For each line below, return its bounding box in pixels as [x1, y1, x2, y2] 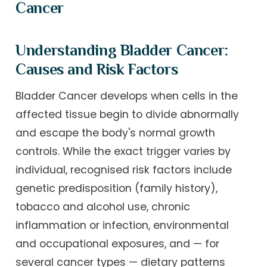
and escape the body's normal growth [15, 125, 216, 140]
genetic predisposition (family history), [15, 181, 218, 195]
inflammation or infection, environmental [15, 218, 229, 232]
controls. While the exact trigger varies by [15, 144, 231, 159]
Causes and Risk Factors [15, 60, 178, 78]
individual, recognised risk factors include [15, 162, 232, 177]
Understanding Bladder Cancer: [15, 41, 228, 59]
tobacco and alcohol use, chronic [15, 199, 191, 214]
